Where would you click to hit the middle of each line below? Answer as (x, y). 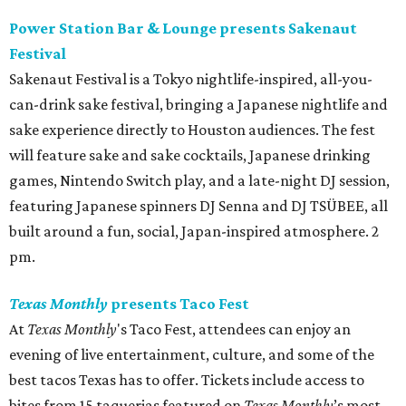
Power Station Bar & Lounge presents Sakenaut (183, 29)
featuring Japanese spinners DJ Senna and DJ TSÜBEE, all (198, 206)
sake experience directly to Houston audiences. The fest (192, 130)
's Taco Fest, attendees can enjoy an (234, 329)
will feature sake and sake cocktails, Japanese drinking (190, 155)
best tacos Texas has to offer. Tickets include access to (187, 380)
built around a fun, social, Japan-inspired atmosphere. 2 (194, 232)
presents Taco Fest (179, 304)
